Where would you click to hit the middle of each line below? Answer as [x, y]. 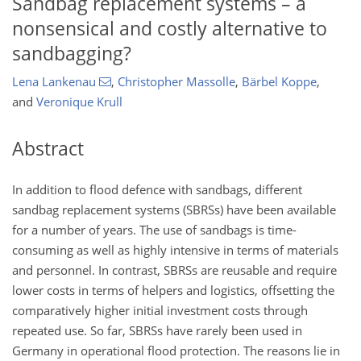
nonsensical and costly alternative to [170, 28]
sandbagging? [72, 53]
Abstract [48, 149]
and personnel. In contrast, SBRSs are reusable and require [174, 270]
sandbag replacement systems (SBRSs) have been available [174, 209]
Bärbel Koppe [279, 82]
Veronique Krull [79, 102]
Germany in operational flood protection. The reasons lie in [176, 350]
